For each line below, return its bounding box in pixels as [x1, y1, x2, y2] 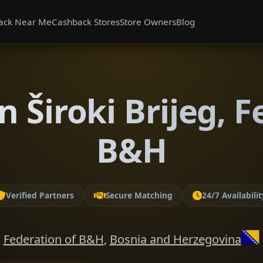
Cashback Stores [52, 15, 120, 28]
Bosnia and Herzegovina [109, 231, 241, 247]
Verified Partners [6, 190, 74, 201]
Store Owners [120, 15, 176, 28]
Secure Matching [106, 190, 173, 201]
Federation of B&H [3, 231, 104, 247]
